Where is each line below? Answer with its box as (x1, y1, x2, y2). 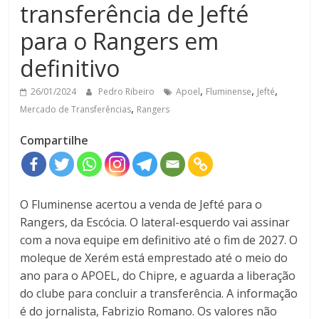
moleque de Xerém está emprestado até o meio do (20, 250, 288, 266)
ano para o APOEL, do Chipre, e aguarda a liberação (20, 268, 296, 284)
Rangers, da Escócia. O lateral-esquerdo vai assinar (20, 214, 291, 231)
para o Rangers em (20, 26, 219, 57)
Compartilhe (20, 132, 89, 149)
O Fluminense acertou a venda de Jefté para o (20, 197, 263, 213)
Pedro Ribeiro (98, 85, 157, 98)
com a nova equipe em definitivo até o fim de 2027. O (20, 232, 298, 249)
